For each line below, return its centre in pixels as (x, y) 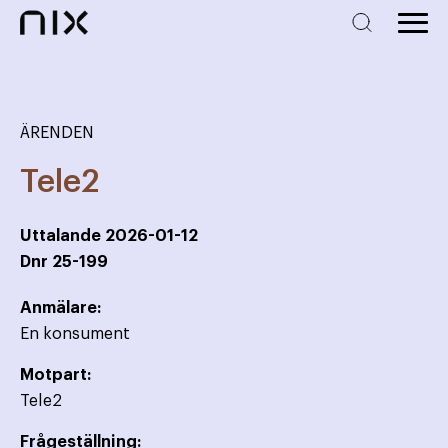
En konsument (75, 334)
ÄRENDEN (57, 133)
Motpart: (55, 375)
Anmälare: (60, 308)
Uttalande (62, 236)
